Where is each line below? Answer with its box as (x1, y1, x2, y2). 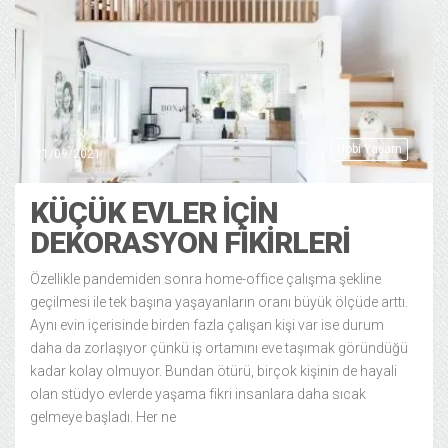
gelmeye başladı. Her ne (30, 408, 176, 425)
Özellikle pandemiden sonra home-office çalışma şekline (30, 270, 381, 287)
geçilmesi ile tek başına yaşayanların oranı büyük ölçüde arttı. (30, 293, 408, 310)
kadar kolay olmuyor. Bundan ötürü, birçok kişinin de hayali (30, 362, 397, 379)
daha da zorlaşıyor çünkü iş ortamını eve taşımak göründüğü (30, 339, 408, 356)
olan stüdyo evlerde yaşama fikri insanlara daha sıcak (30, 385, 366, 402)
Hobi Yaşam (337, 141, 402, 156)
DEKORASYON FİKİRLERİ (30, 224, 350, 260)
